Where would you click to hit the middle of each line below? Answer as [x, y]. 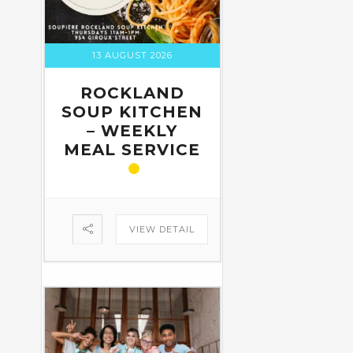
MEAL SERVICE [132, 150]
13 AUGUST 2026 [132, 56]
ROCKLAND [132, 93]
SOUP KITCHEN [132, 112]
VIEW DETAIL [162, 230]
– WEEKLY [132, 131]
